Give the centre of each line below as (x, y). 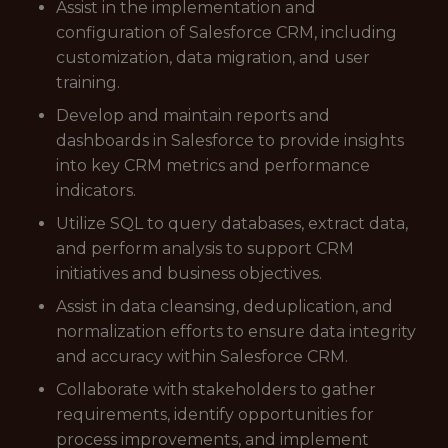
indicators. (96, 190)
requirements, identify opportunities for (215, 414)
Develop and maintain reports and (193, 115)
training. (88, 82)
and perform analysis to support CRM (205, 248)
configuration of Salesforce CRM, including (226, 32)
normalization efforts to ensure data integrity (236, 331)
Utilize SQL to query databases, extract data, (232, 223)
